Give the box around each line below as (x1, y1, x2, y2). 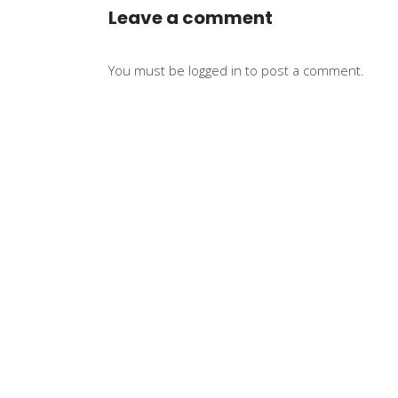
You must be (108, 61, 188, 79)
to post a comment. (242, 61, 364, 79)
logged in (188, 61, 242, 79)
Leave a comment (108, 5, 273, 30)
